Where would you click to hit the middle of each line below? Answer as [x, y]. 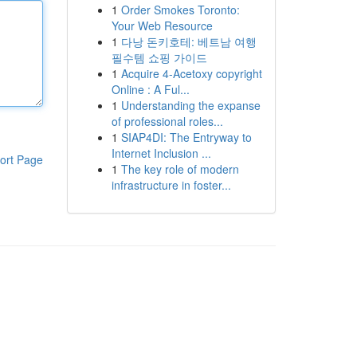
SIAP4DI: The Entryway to [186, 137]
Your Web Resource [162, 25]
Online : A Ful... [150, 89]
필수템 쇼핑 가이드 [159, 57]
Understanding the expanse [190, 105]
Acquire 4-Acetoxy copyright [191, 73]
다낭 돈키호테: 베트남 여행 [188, 41]
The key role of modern [180, 169]
